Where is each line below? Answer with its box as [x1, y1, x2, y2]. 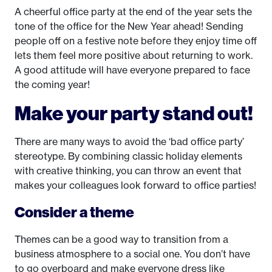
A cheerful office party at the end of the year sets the [15, 5, 252, 18]
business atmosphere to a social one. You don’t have [15, 248, 250, 260]
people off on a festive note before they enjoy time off [15, 35, 257, 47]
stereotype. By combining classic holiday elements [15, 150, 242, 162]
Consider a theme [15, 203, 134, 221]
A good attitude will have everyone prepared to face [15, 64, 250, 76]
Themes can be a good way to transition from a [15, 233, 228, 245]
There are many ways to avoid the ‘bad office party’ [15, 135, 244, 148]
